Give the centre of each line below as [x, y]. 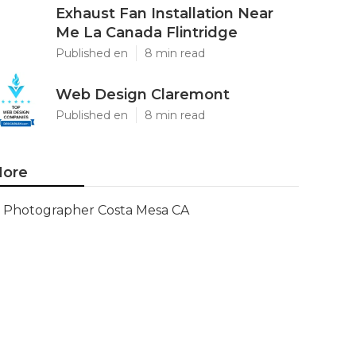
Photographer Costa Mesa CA [96, 210]
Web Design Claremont [143, 95]
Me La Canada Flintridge [147, 33]
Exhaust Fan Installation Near [164, 14]
